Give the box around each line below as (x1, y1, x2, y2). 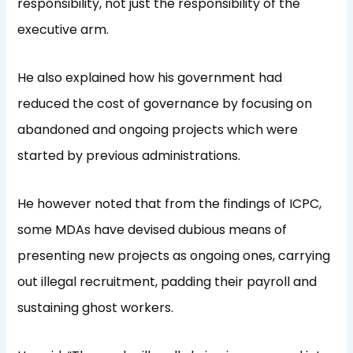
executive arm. (17, 20, 110, 39)
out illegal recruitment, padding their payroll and (17, 273, 318, 292)
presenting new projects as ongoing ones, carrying (17, 247, 331, 266)
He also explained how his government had (17, 69, 283, 87)
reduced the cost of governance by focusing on (17, 95, 313, 113)
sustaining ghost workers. (17, 299, 174, 318)
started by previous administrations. (17, 147, 241, 165)
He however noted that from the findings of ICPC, (17, 195, 322, 214)
